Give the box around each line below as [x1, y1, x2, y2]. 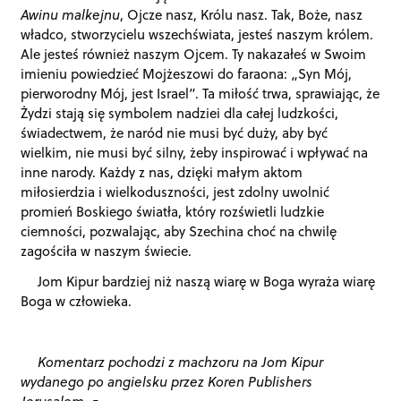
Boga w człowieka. [21, 291, 132, 311]
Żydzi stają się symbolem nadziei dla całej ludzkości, [21, 103, 339, 124]
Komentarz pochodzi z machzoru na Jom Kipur [38, 351, 324, 371]
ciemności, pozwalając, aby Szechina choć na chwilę [21, 221, 337, 242]
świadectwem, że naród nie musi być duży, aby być [21, 123, 328, 143]
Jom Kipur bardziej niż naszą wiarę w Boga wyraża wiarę [38, 271, 376, 292]
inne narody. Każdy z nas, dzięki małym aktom [21, 162, 303, 183]
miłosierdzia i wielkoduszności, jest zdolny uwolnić [21, 182, 330, 202]
